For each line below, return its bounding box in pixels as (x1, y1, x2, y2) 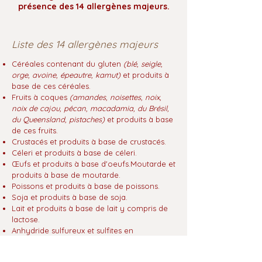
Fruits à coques (12, 92, 70, 102)
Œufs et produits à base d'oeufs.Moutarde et (12, 159, 175, 168)
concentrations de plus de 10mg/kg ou (12, 237, 154, 246)
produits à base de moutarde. (12, 170, 120, 180)
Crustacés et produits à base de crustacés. (12, 137, 166, 146)
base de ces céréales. (12, 81, 91, 91)
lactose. (12, 215, 40, 224)
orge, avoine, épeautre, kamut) (12, 70, 120, 80)
